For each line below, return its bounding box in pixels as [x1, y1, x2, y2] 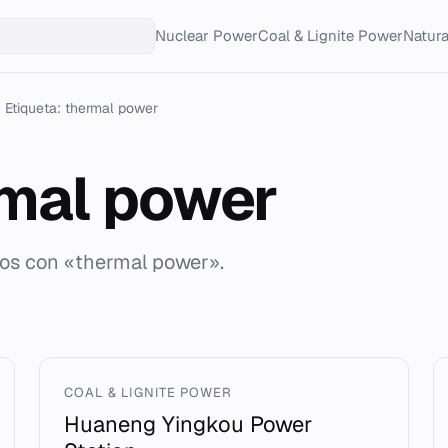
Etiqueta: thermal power [5, 99, 158, 117]
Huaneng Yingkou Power [63, 410, 312, 438]
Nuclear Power [155, 26, 258, 45]
